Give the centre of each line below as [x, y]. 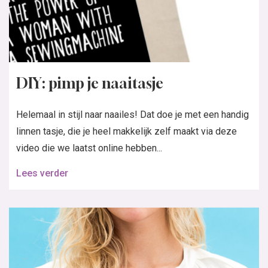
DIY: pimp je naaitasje [90, 83]
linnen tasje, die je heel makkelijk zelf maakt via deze [127, 131]
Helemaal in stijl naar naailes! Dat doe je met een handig [133, 114]
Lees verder [42, 173]
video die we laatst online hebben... [89, 148]
